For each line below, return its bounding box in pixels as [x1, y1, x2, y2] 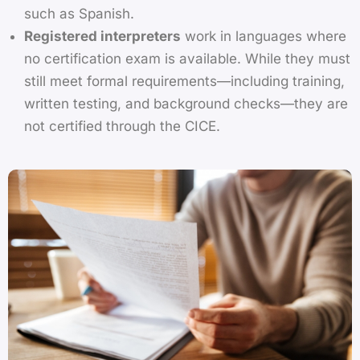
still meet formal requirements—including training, [24, 73, 345, 90]
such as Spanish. [24, 6, 134, 22]
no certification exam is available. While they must [24, 51, 350, 67]
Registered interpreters [24, 28, 181, 45]
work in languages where [181, 28, 346, 45]
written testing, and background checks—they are [24, 96, 348, 112]
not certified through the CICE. [24, 118, 220, 135]
